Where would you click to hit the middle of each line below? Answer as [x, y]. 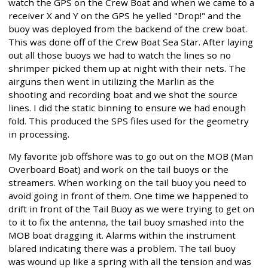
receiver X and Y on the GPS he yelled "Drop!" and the [125, 15]
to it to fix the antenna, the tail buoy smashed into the [126, 222]
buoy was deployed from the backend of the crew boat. [128, 28]
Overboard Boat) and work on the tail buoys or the [118, 170]
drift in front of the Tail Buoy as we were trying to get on [131, 209]
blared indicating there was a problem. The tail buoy [122, 249]
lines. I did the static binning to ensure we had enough [127, 107]
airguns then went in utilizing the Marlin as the [111, 81]
